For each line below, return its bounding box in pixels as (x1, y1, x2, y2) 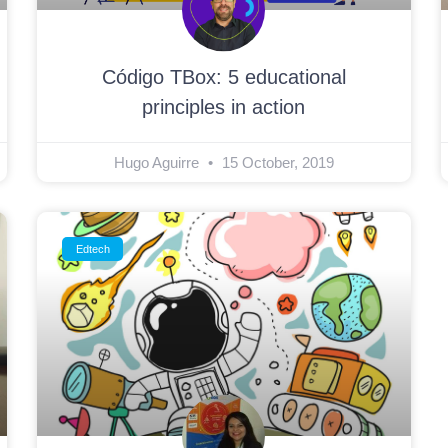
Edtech (75, 242, 110, 255)
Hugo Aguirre (113, 153, 203, 171)
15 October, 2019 (217, 153, 334, 171)
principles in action (142, 95, 306, 118)
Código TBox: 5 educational (101, 65, 346, 88)
